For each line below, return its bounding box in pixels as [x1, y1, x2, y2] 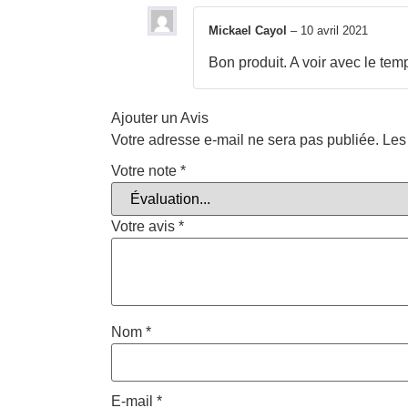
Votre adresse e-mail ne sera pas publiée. [111, 131, 379, 148]
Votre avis [111, 219, 178, 235]
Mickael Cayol [209, 24, 291, 38]
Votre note [111, 163, 180, 179]
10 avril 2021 [301, 24, 368, 38]
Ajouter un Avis [111, 109, 209, 126]
